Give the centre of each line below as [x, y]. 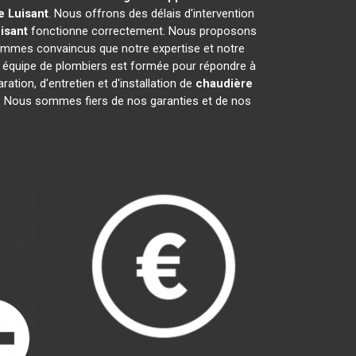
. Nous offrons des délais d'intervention [151, 14]
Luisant [28, 14]
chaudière [224, 83]
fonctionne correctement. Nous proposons [142, 31]
